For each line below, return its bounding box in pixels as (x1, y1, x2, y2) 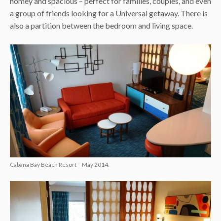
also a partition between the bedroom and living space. (10, 20, 193, 30)
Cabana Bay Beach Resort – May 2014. (10, 160, 110, 168)
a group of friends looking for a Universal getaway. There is (10, 8, 208, 18)
